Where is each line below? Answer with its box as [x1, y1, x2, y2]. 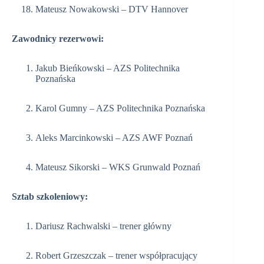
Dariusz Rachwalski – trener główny [35, 220, 171, 231]
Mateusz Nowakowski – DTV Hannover [35, 4, 188, 14]
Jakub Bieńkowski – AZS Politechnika [35, 62, 180, 73]
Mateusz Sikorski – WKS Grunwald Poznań [35, 161, 200, 172]
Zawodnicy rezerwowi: [12, 33, 104, 44]
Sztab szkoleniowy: [12, 191, 88, 202]
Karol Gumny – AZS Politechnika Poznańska [35, 103, 205, 113]
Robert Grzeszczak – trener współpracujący [35, 250, 197, 260]
